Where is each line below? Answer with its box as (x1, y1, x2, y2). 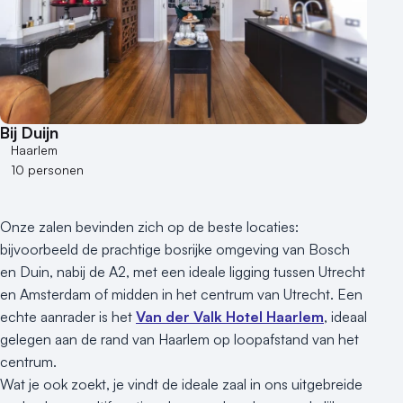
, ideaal (324, 307, 367, 326)
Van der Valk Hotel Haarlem (136, 307, 324, 326)
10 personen (11, 161, 84, 177)
